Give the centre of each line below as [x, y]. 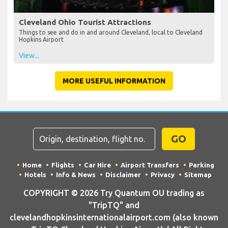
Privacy [163, 174]
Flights [63, 165]
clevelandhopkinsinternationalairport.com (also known [114, 217]
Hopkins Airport [41, 39]
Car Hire [97, 165]
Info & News [76, 174]
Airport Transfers [150, 165]
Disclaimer [123, 174]
